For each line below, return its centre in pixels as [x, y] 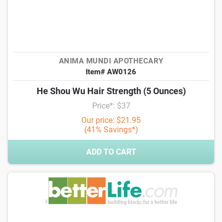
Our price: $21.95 [111, 120]
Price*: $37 [111, 106]
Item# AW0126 [111, 72]
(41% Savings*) [111, 130]
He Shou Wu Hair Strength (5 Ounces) [111, 91]
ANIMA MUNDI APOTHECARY [111, 61]
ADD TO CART [111, 152]
